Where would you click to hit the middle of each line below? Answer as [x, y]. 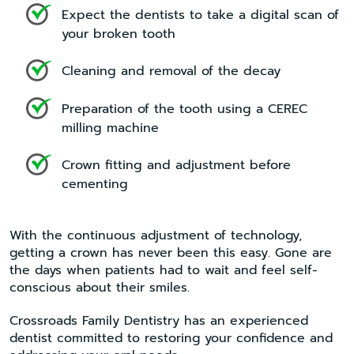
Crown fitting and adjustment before [176, 165]
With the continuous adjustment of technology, [156, 235]
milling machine [110, 128]
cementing [94, 184]
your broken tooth [118, 34]
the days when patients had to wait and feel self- [163, 270]
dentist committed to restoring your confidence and [171, 338]
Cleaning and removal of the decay [171, 71]
